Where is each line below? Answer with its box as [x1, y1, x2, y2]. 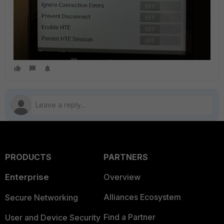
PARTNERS [103, 151, 148, 162]
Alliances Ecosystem [103, 191, 181, 202]
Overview [103, 171, 140, 182]
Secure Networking [5, 192, 78, 202]
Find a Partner [103, 211, 155, 222]
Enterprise [5, 171, 49, 182]
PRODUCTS [5, 151, 51, 162]
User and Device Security [5, 212, 100, 222]
